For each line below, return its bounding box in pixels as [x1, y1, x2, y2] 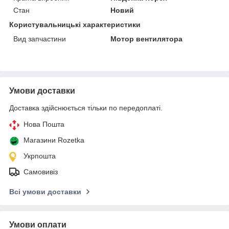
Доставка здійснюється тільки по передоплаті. [9, 103, 163, 112]
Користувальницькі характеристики [9, 20, 141, 29]
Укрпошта [24, 151, 56, 160]
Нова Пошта [24, 120, 64, 128]
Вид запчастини [13, 34, 66, 43]
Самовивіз [24, 167, 58, 176]
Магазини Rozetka [24, 135, 84, 144]
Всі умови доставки [9, 187, 81, 196]
